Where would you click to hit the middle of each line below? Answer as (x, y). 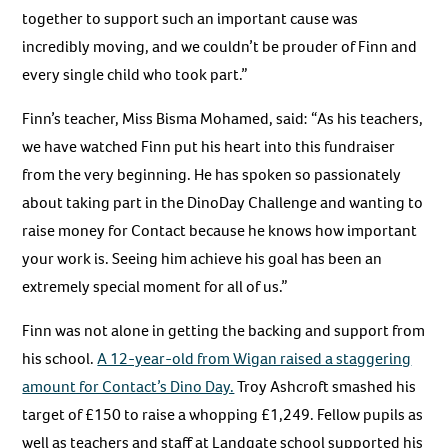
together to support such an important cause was (190, 19)
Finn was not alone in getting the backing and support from (224, 331)
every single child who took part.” (135, 75)
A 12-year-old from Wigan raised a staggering (254, 359)
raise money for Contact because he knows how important (220, 231)
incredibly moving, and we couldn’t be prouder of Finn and (220, 47)
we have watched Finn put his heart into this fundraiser (209, 147)
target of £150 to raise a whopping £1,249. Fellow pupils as (223, 415)
